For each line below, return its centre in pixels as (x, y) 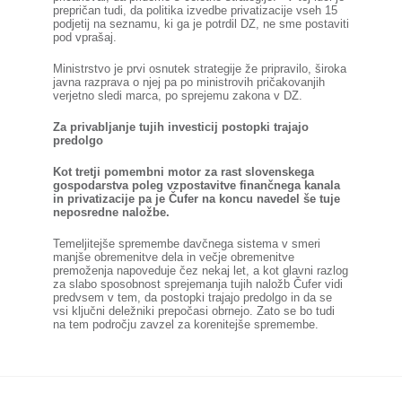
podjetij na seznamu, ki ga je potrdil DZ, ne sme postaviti (201, 24)
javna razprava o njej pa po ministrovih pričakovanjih (188, 82)
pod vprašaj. (84, 37)
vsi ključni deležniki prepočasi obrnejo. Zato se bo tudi (193, 311)
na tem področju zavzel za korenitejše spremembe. (185, 324)
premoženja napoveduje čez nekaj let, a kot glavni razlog (200, 271)
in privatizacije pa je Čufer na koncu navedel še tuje (196, 199)
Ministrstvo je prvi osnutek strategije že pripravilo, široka (199, 69)
